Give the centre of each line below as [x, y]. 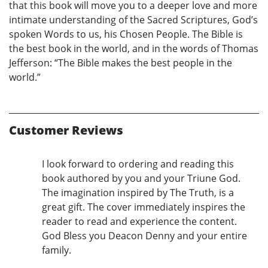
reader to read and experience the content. [139, 222]
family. [57, 250]
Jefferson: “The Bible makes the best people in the [121, 63]
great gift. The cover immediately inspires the [144, 207]
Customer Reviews [66, 130]
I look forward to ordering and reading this [138, 164]
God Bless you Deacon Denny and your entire [144, 236]
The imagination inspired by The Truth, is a [138, 193]
